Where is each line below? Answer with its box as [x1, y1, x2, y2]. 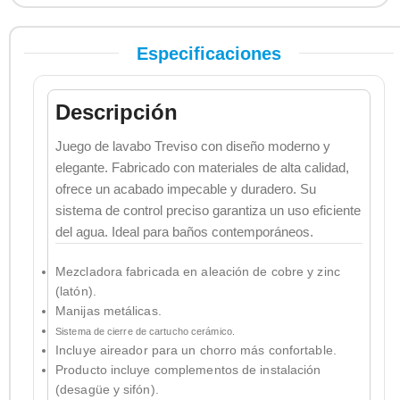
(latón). [55, 283, 96, 298]
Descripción [55, 99, 178, 124]
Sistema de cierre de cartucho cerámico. [55, 325, 235, 337]
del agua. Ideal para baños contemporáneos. [55, 223, 313, 239]
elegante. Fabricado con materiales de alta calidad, [55, 159, 349, 175]
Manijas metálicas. [55, 303, 162, 318]
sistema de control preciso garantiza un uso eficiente [55, 202, 361, 218]
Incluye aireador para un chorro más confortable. [55, 342, 337, 357]
